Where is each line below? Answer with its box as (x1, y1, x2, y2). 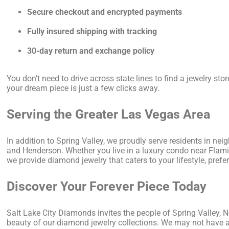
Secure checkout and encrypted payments (27, 7, 182, 17)
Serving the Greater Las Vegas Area (7, 107, 211, 122)
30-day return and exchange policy (27, 46, 155, 56)
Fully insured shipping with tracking (27, 27, 157, 37)
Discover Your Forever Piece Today (7, 179, 207, 194)
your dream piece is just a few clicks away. (7, 83, 160, 94)
